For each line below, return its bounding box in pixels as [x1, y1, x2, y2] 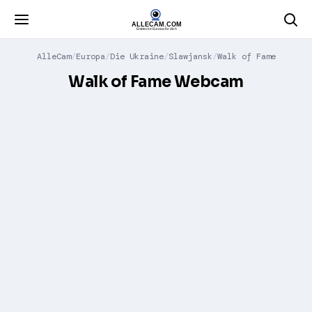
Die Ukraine [109, 51, 164, 62]
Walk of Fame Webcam [68, 72, 244, 91]
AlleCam [36, 51, 71, 62]
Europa [75, 51, 105, 62]
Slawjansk [168, 51, 212, 62]
